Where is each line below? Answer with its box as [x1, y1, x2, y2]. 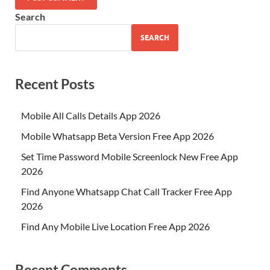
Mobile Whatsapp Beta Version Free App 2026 [21, 130, 214, 142]
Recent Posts [15, 75, 95, 93]
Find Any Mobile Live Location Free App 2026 [21, 220, 210, 232]
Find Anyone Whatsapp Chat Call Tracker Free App [21, 185, 232, 197]
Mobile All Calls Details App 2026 [21, 109, 160, 121]
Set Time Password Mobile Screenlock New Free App [21, 150, 238, 162]
